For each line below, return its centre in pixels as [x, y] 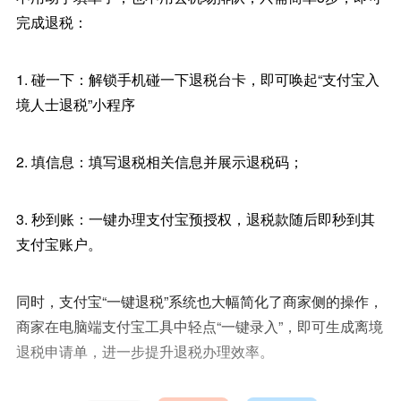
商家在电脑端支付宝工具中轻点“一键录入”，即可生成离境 [199, 326]
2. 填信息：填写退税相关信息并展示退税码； [159, 162]
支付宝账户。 [59, 244]
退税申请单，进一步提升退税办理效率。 [145, 351]
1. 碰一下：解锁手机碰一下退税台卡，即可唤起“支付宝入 [197, 79]
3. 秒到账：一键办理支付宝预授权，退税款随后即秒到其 [195, 219]
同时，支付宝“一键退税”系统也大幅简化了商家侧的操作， [199, 301]
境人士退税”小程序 [75, 104]
